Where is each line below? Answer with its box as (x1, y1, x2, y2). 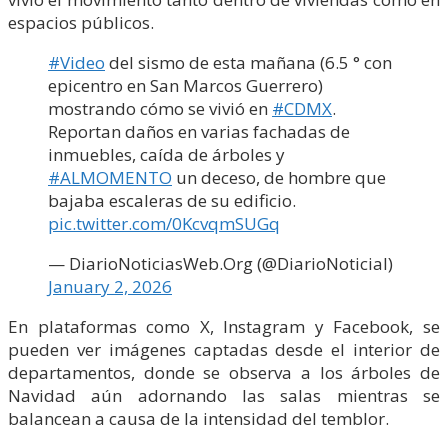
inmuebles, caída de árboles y (48, 142, 285, 166)
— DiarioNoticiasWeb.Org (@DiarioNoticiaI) (48, 251, 393, 275)
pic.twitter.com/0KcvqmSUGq (48, 211, 280, 235)
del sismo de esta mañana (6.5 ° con (105, 50, 392, 74)
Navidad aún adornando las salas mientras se (8, 383, 440, 407)
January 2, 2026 (48, 274, 172, 298)
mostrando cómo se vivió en (48, 96, 272, 120)
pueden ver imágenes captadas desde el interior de (8, 337, 440, 361)
